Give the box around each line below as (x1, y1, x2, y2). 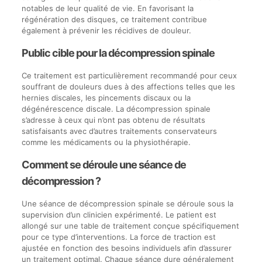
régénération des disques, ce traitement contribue (21, 15, 207, 24)
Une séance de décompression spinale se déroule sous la (21, 199, 233, 208)
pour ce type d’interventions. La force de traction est (21, 232, 216, 242)
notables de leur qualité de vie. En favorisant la (21, 4, 194, 13)
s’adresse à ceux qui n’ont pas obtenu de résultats (21, 115, 205, 125)
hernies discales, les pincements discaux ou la (21, 93, 191, 102)
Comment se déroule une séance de (21, 158, 186, 171)
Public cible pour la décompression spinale (21, 47, 215, 59)
